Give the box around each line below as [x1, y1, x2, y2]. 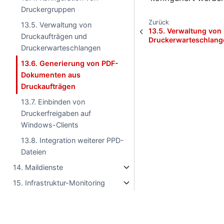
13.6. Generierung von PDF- [21, 59, 119, 67]
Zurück [148, 18, 169, 26]
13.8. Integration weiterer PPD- [21, 136, 124, 144]
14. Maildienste [13, 163, 63, 171]
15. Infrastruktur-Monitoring [13, 178, 105, 187]
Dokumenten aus [21, 70, 81, 79]
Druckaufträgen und [21, 32, 87, 40]
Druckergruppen [21, 5, 75, 13]
